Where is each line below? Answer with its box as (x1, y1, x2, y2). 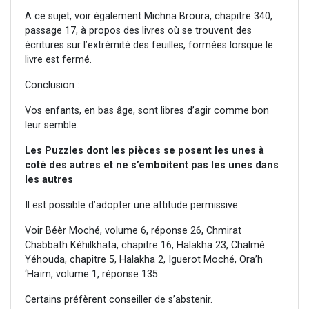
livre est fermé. (25, 54, 92, 66)
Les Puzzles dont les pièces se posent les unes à (25, 145, 264, 157)
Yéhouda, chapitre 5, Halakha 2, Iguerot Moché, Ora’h (25, 254, 263, 266)
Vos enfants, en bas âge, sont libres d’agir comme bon (25, 105, 269, 117)
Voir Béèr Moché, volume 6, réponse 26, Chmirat (25, 225, 241, 237)
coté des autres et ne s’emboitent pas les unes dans (25, 159, 279, 172)
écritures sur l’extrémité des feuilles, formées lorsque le (25, 39, 273, 52)
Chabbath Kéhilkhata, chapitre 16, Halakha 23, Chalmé (25, 239, 265, 252)
